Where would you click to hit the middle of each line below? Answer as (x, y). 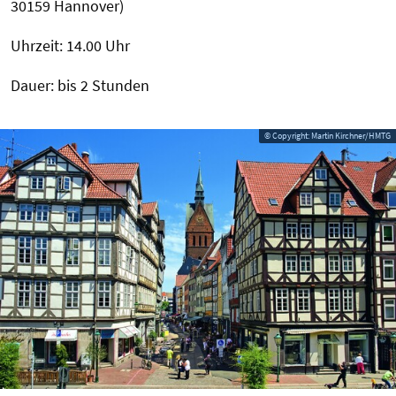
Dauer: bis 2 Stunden (80, 86)
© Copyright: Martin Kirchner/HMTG (327, 136)
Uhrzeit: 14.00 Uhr (70, 46)
